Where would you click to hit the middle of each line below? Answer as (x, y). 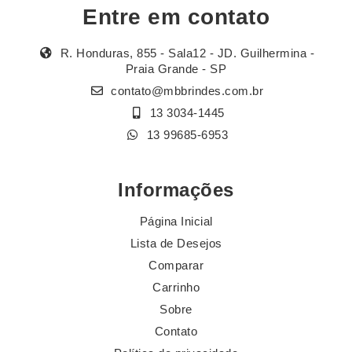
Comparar (176, 266)
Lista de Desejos (176, 244)
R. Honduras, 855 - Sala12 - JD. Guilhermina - (185, 53)
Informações (176, 190)
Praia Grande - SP (176, 69)
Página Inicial (176, 222)
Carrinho (176, 288)
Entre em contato (176, 17)
